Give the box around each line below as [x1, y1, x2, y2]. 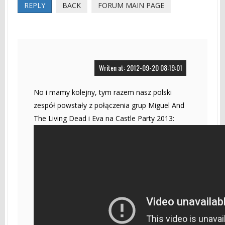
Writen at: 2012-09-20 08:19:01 [98, 62, 182, 73]
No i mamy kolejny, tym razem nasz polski [34, 87, 172, 97]
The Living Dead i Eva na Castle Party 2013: [34, 113, 174, 123]
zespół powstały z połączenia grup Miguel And [34, 100, 184, 110]
